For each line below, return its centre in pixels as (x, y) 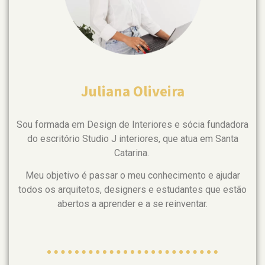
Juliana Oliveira (132, 91)
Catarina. (132, 153)
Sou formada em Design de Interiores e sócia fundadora (132, 124)
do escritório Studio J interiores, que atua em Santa (132, 138)
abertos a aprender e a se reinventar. (132, 203)
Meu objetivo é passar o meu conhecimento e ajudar (132, 175)
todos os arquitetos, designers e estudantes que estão (132, 189)
